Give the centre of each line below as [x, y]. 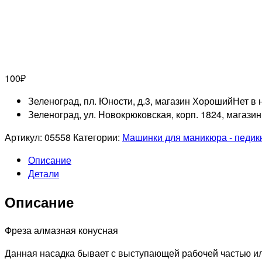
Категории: [98, 137]
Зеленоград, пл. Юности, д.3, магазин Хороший [130, 101]
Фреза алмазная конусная [61, 230]
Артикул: [25, 137]
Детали [44, 174]
